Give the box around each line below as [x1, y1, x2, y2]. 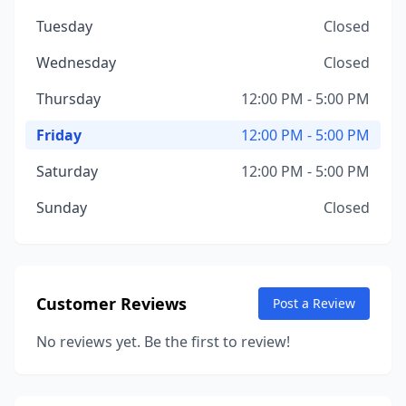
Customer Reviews [36, 293, 187, 314]
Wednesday [36, 53, 116, 72]
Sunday [36, 198, 87, 217]
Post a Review [273, 295, 355, 312]
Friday [36, 125, 82, 145]
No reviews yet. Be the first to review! [36, 332, 290, 352]
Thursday [36, 89, 101, 109]
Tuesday [36, 16, 92, 36]
